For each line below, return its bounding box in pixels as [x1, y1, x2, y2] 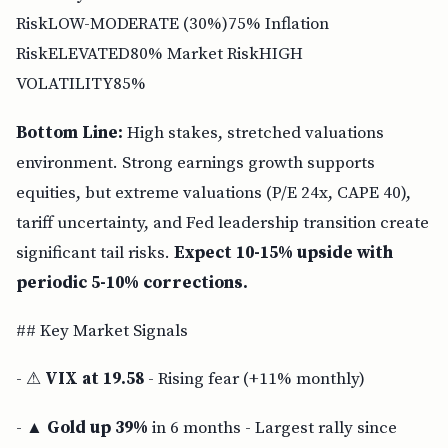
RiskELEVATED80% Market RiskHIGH [16, 43, 303, 66]
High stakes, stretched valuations [123, 121, 384, 144]
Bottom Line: [16, 121, 123, 144]
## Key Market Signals [16, 320, 188, 343]
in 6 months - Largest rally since [148, 416, 397, 439]
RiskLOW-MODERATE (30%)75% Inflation [16, 13, 329, 36]
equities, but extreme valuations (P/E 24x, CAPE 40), [16, 181, 411, 204]
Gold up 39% [47, 416, 148, 439]
